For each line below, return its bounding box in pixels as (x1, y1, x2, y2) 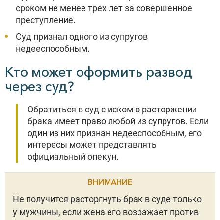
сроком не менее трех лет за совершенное (16, 3, 192, 13)
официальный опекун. (27, 151, 119, 162)
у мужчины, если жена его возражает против (13, 207, 199, 217)
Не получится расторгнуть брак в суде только (13, 194, 202, 204)
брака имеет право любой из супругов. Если (27, 116, 209, 126)
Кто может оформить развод (5, 63, 192, 80)
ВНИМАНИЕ (87, 177, 133, 187)
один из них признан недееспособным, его (27, 128, 202, 138)
